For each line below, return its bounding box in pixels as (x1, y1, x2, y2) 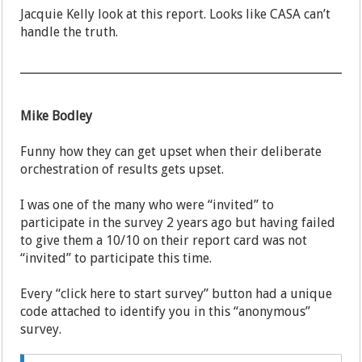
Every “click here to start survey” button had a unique (20, 286, 333, 302)
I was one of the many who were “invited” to (20, 197, 275, 213)
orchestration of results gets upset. (20, 162, 225, 178)
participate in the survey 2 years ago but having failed (20, 215, 336, 231)
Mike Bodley (20, 108, 93, 124)
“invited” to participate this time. (20, 250, 213, 267)
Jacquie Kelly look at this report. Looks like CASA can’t (20, 6, 331, 23)
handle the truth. (20, 24, 119, 40)
